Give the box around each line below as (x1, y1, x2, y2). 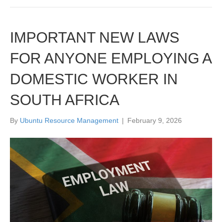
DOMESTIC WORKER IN (10, 71, 178, 88)
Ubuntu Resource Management (20, 116, 118, 125)
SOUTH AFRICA (10, 92, 119, 109)
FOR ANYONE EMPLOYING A (10, 50, 211, 67)
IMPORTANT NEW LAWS (10, 29, 179, 46)
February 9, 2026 (127, 116, 182, 125)
